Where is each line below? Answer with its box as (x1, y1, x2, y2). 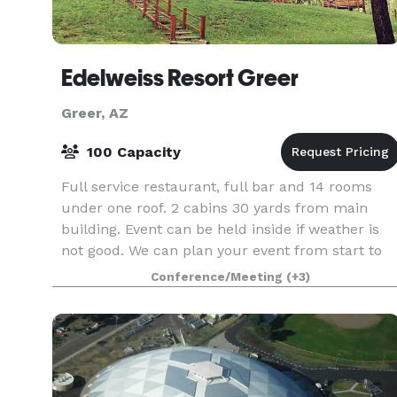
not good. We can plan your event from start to (61, 242, 382, 259)
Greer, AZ (61, 105, 128, 121)
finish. (61, 263, 102, 280)
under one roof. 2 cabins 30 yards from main (61, 199, 368, 216)
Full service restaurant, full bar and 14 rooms (61, 178, 372, 195)
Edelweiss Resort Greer (61, 65, 299, 91)
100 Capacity (82, 144, 181, 160)
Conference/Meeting (151, 270, 287, 284)
